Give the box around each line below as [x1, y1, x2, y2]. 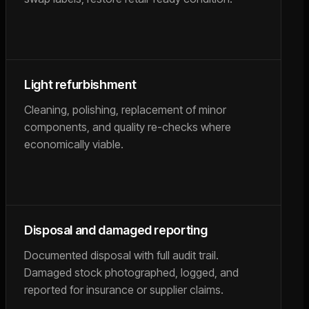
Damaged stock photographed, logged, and [24, 266, 239, 279]
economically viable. [24, 137, 123, 151]
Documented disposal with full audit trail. [24, 248, 219, 262]
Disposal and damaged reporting [24, 223, 208, 237]
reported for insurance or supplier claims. [24, 283, 223, 297]
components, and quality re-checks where [24, 120, 231, 134]
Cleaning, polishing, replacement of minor [24, 103, 226, 117]
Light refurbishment [24, 77, 137, 92]
